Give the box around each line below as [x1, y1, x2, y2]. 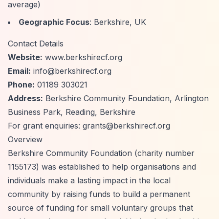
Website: [8, 52, 43, 62]
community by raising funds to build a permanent [8, 189, 190, 199]
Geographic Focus [19, 17, 89, 27]
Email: [8, 66, 31, 76]
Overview [8, 134, 43, 144]
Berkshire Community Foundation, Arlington [43, 93, 209, 103]
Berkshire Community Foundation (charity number [8, 148, 195, 158]
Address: [8, 93, 43, 103]
